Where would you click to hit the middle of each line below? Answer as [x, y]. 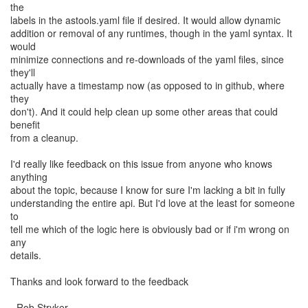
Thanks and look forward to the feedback [99, 281]
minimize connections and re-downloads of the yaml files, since [147, 59]
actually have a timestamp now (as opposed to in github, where [147, 85]
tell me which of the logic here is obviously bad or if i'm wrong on [150, 229]
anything [29, 177]
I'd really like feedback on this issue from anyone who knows [141, 164]
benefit [25, 124]
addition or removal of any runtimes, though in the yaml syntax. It [151, 33]
